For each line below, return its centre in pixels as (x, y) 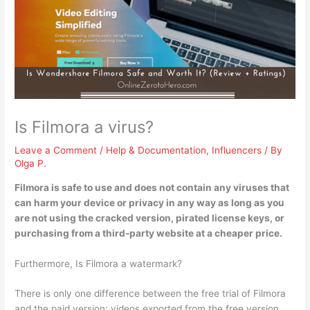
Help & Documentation (156, 151)
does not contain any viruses (202, 187)
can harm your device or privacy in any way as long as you (150, 202)
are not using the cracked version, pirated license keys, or (150, 218)
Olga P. (31, 164)
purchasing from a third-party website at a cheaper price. (149, 233)
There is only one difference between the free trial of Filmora (151, 294)
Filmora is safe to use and (75, 187)
